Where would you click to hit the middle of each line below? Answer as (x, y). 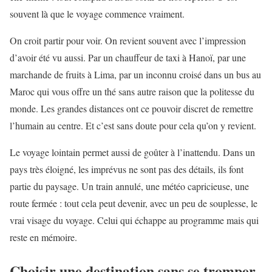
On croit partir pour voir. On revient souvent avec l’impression (128, 40)
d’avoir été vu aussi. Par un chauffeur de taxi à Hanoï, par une (128, 57)
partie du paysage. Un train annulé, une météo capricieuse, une (129, 186)
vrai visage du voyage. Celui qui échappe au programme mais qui (134, 220)
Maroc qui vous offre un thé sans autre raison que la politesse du (132, 91)
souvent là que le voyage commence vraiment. (97, 13)
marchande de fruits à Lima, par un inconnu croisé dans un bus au (135, 74)
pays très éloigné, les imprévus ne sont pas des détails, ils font (127, 169)
